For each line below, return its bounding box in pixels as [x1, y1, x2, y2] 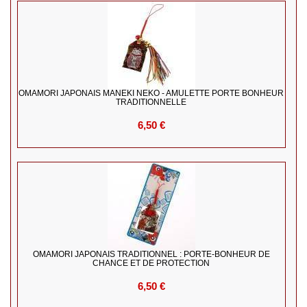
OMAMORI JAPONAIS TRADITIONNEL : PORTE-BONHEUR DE [32, 249, 270, 260]
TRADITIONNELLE [116, 97, 187, 108]
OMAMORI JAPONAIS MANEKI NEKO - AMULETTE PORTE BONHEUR [19, 88, 284, 99]
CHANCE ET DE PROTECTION [93, 258, 210, 269]
